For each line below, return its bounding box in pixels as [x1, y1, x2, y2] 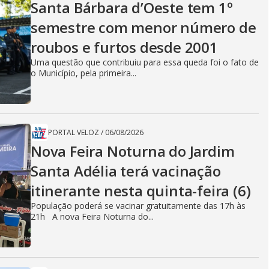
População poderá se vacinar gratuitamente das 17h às [31, 200, 246, 211]
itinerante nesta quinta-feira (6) [31, 181, 251, 201]
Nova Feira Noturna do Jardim [31, 141, 235, 161]
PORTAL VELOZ [48, 127, 99, 138]
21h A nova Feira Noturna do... [31, 211, 154, 222]
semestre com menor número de [31, 17, 256, 37]
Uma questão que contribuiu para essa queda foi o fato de [31, 56, 259, 68]
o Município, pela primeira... [31, 67, 136, 79]
